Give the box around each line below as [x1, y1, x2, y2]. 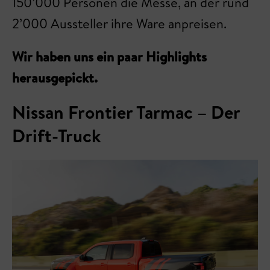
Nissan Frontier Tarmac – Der [12, 99, 240, 125]
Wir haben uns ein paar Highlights [12, 48, 207, 66]
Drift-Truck [12, 123, 101, 148]
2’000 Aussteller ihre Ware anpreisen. [12, 14, 230, 33]
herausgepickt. [12, 69, 98, 87]
